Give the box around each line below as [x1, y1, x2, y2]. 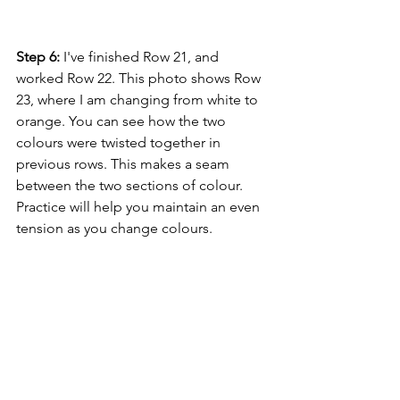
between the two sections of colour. [16, 176, 246, 194]
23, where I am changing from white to [16, 90, 262, 108]
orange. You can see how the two [16, 112, 229, 129]
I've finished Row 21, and [60, 47, 222, 65]
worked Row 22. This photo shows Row [16, 69, 264, 87]
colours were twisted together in [16, 133, 224, 151]
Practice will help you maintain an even [16, 197, 263, 215]
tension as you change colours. [16, 219, 212, 237]
